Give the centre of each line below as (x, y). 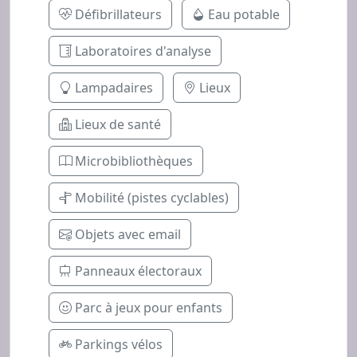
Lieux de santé (116, 124)
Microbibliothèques (132, 161)
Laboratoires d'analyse (141, 51)
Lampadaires (112, 88)
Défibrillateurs (117, 14)
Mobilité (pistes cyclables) (150, 198)
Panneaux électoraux (137, 271)
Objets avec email (126, 234)
